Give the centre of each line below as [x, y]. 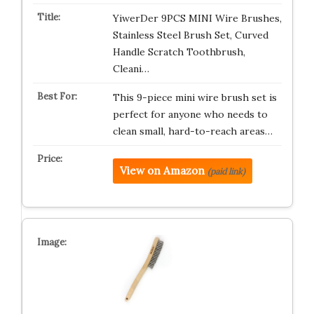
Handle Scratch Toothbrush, [179, 52]
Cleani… [131, 68]
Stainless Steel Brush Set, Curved [190, 35]
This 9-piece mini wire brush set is [194, 97]
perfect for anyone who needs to [190, 114]
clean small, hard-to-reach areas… [192, 131]
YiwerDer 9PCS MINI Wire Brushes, [197, 18]
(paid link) [226, 171]
